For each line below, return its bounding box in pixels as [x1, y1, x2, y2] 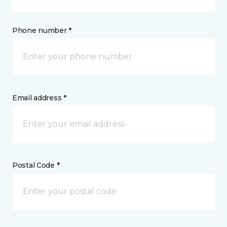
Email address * [12, 93, 66, 102]
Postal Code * [12, 161, 60, 170]
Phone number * [12, 26, 72, 35]
